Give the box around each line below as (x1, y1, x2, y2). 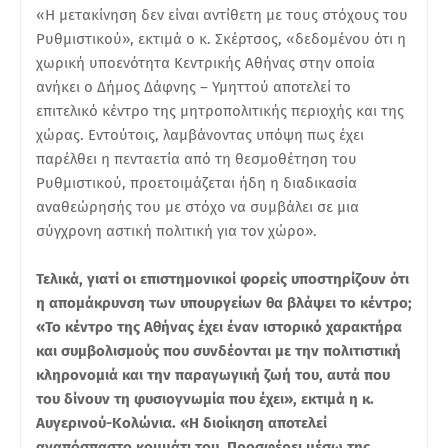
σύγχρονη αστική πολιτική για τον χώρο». (36, 221, 317, 240)
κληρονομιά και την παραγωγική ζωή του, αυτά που (36, 365, 390, 384)
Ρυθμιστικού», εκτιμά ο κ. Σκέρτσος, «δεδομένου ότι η (36, 29, 406, 48)
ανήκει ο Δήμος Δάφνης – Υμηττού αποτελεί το (36, 77, 351, 96)
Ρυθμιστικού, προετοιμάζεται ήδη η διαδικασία (36, 173, 357, 192)
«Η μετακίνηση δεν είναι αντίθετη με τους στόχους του (36, 5, 408, 24)
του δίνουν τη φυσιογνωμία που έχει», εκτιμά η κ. (36, 389, 374, 408)
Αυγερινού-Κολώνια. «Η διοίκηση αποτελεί (36, 413, 327, 432)
